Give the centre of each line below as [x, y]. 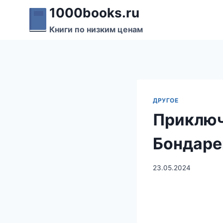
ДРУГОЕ [166, 100]
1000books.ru [94, 13]
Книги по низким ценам [96, 29]
